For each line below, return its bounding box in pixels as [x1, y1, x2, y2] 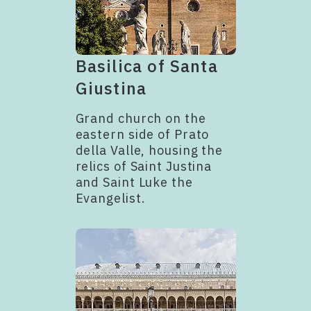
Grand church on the [75, 110, 206, 126]
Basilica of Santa [75, 54, 218, 77]
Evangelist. [75, 190, 146, 206]
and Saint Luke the [75, 174, 193, 190]
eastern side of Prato [75, 126, 210, 142]
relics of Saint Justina [75, 158, 212, 174]
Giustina [75, 76, 147, 99]
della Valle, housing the [75, 142, 224, 158]
